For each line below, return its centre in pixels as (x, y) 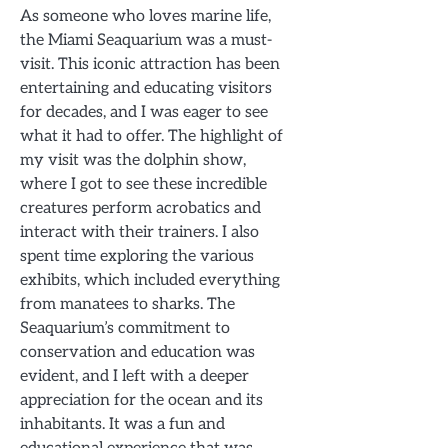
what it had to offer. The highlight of (151, 136)
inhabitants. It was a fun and (122, 424)
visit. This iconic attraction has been (150, 64)
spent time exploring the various (137, 256)
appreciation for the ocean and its (141, 400)
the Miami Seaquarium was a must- (146, 40)
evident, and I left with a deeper (134, 376)
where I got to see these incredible (143, 184)
